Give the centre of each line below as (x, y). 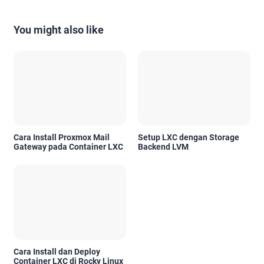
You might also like (59, 29)
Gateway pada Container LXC (68, 147)
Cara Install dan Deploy (57, 251)
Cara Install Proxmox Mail (62, 138)
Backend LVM (163, 147)
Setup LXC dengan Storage (189, 138)
